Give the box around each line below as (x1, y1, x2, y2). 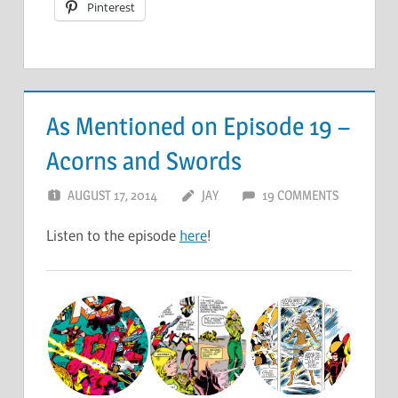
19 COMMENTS (262, 186, 338, 203)
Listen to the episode (46, 225, 179, 244)
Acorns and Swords (46, 146, 242, 177)
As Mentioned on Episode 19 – (46, 111, 350, 142)
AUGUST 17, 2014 (68, 186, 157, 203)
